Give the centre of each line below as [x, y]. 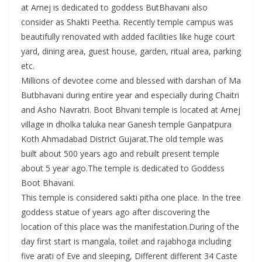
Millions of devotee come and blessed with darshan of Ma [131, 81]
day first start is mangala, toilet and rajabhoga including [126, 242]
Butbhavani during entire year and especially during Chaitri [130, 95]
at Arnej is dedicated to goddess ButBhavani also [114, 8]
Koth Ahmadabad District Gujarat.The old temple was [122, 139]
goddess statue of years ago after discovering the [116, 212]
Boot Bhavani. [48, 183]
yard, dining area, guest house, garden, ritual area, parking [131, 51]
